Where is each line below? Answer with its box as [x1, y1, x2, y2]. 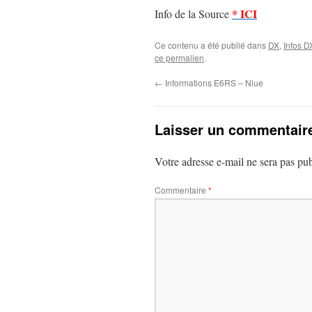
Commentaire [155, 184, 208, 196]
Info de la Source [155, 6, 232, 21]
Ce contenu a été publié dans [155, 39, 268, 51]
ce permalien [155, 52, 204, 63]
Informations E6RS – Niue [163, 77, 263, 88]
